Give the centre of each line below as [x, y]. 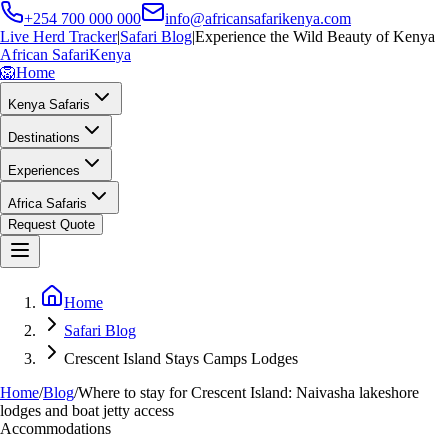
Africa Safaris [47, 203]
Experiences [44, 170]
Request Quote [51, 224]
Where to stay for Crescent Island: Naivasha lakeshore [248, 392]
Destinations [44, 137]
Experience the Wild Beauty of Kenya [315, 36]
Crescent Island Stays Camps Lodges [181, 358]
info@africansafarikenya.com [258, 18]
